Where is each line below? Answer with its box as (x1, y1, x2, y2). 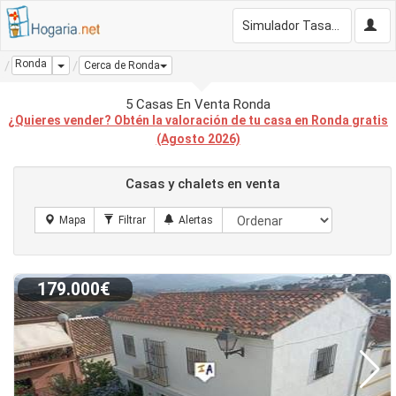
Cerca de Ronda (84, 59, 160, 72)
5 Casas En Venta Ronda (126, 96, 270, 112)
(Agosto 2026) (156, 132, 240, 146)
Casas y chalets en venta (125, 176, 280, 192)
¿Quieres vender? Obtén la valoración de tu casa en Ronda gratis (8, 113, 388, 127)
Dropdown (64, 58, 112, 71)
